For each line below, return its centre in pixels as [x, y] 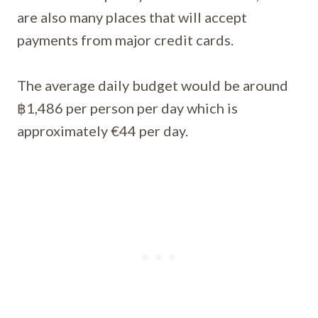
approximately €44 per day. [103, 131]
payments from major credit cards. [125, 40]
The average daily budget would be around [153, 85]
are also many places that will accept [132, 17]
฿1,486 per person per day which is [127, 108]
